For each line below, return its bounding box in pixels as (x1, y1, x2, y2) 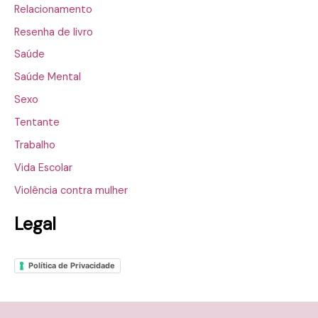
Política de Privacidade (28, 260, 115, 270)
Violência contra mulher (14, 184, 128, 198)
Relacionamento (14, 2, 92, 16)
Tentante (14, 116, 60, 130)
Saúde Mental (14, 70, 81, 84)
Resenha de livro (14, 25, 93, 39)
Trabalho (14, 138, 55, 153)
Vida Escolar (14, 161, 72, 175)
